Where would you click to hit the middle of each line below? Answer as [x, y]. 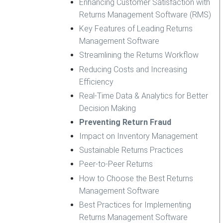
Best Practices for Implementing [135, 205]
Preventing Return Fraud [125, 122]
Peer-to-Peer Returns [116, 164]
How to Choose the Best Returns [136, 178]
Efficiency [97, 82]
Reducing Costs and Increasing [133, 69]
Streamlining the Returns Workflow [139, 55]
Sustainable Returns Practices [131, 150]
